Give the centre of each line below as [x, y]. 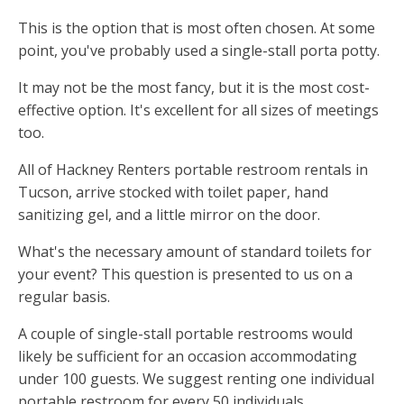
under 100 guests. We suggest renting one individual [196, 379]
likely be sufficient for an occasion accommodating [188, 357]
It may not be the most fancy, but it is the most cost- [194, 88]
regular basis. [64, 297]
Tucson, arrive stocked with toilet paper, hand [173, 193]
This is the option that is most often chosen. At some [197, 28]
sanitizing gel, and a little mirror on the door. [169, 215]
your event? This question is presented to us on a [185, 275]
